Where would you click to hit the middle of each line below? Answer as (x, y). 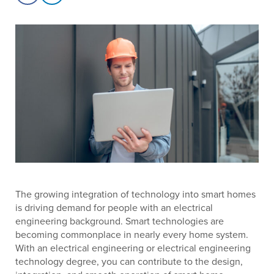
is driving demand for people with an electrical (114, 208)
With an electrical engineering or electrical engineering (133, 248)
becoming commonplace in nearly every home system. (132, 235)
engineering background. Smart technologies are (120, 221)
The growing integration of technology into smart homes (135, 194)
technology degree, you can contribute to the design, (129, 261)
